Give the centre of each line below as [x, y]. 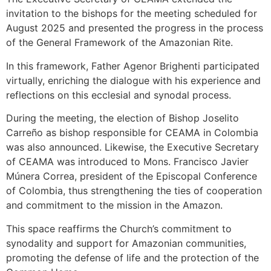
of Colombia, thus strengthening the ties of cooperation [134, 191]
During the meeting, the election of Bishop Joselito [122, 118]
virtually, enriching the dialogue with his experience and [133, 80]
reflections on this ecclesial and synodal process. [119, 95]
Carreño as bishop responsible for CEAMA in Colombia [132, 133]
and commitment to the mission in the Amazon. [114, 205]
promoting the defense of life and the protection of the [132, 257]
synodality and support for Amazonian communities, [126, 243]
